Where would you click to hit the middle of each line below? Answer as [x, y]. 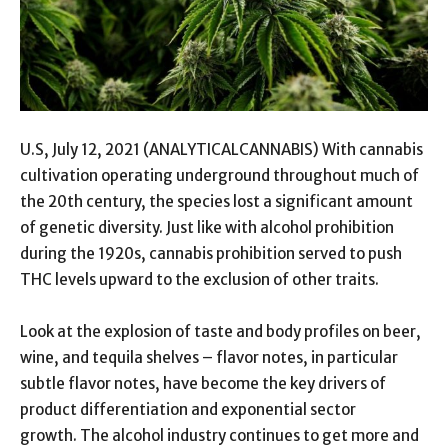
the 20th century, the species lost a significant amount [216, 201]
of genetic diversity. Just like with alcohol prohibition [207, 227]
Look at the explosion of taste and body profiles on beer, [220, 331]
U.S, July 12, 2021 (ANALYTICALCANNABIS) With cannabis [221, 149]
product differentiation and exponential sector [188, 409]
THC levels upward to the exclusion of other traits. [199, 279]
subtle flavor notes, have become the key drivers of [203, 383]
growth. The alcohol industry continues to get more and [219, 435]
